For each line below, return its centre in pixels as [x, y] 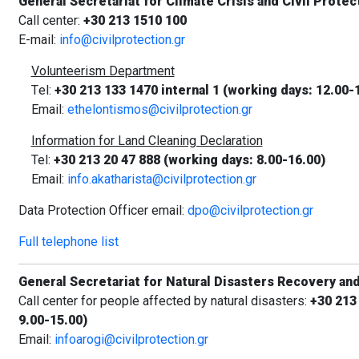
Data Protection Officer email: [103, 211]
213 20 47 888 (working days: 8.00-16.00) [202, 160]
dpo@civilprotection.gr [250, 211]
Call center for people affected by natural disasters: [164, 301]
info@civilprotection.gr [122, 40]
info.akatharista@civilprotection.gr [161, 179]
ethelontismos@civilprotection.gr [159, 110]
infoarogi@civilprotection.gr [131, 340]
